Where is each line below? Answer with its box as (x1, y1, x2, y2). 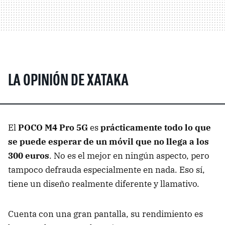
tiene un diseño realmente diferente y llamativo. (8, 178, 199, 189)
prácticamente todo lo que (100, 122, 211, 133)
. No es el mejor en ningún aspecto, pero (49, 150, 209, 161)
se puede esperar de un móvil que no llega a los (8, 136, 209, 147)
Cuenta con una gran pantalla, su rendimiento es (8, 208, 203, 219)
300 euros (8, 150, 49, 161)
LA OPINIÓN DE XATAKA (8, 73, 129, 89)
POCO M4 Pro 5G (18, 122, 88, 133)
